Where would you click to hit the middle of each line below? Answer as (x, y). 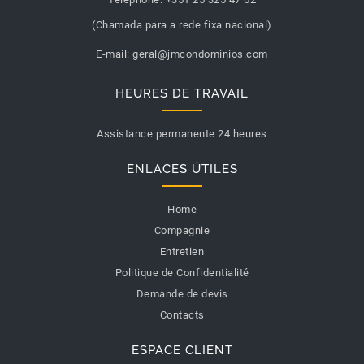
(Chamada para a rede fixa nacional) (182, 24)
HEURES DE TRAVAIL (182, 93)
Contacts (182, 314)
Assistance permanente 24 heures (182, 133)
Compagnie (182, 230)
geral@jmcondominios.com (200, 54)
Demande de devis (182, 293)
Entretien (182, 251)
